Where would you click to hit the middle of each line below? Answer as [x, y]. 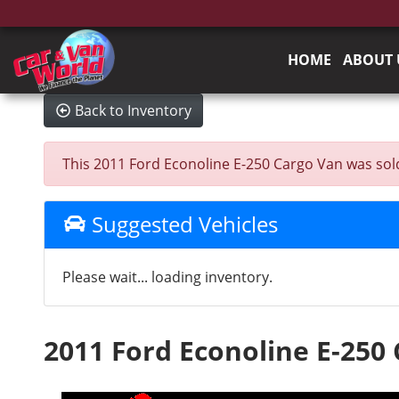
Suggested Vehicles [183, 224]
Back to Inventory [133, 110]
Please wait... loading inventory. [167, 277]
